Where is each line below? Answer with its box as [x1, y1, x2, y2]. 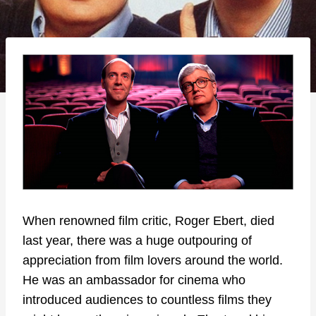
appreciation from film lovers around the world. [23, 253, 286, 268]
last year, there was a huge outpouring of [23, 233, 252, 248]
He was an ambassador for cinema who [23, 273, 245, 288]
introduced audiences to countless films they [23, 293, 272, 308]
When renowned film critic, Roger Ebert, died [23, 214, 274, 229]
